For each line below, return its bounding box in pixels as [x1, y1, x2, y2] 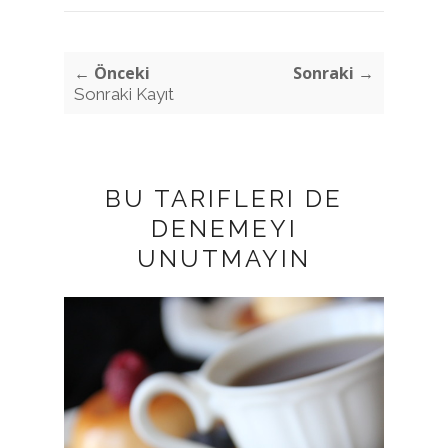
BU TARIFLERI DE [105, 183, 343, 213]
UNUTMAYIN [137, 243, 311, 273]
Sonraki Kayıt [74, 83, 174, 104]
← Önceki [74, 61, 150, 84]
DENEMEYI [150, 213, 298, 243]
